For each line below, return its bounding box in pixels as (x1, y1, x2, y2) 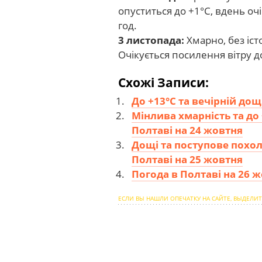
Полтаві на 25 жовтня (132, 153, 243, 166)
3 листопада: (118, 33, 184, 47)
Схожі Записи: (118, 74, 209, 91)
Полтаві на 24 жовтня (132, 123, 243, 137)
